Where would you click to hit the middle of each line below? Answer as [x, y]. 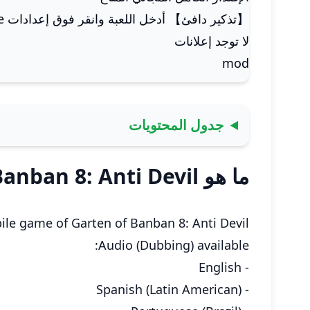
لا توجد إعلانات [212, 41]
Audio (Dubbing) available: [174, 245]
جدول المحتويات [176, 125]
